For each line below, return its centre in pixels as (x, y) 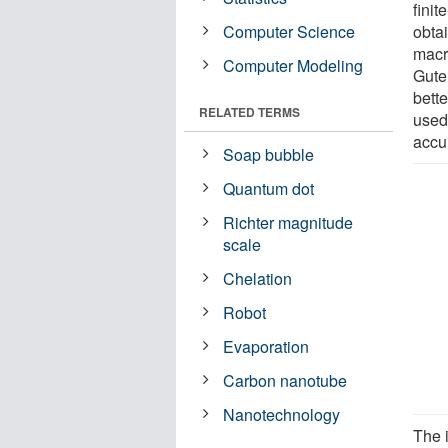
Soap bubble (269, 154)
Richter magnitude (288, 222)
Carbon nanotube (285, 380)
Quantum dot (269, 188)
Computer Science (289, 31)
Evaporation (266, 346)
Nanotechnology (282, 414)
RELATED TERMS (249, 111)
